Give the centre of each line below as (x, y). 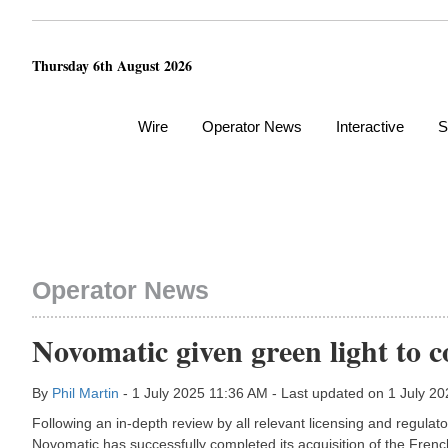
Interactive (370, 127)
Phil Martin (85, 393)
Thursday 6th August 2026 (112, 65)
